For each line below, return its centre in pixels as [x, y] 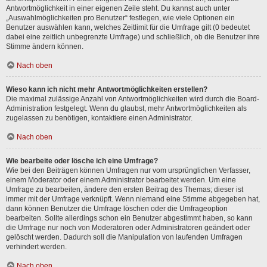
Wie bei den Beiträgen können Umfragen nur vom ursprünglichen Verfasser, [128, 170]
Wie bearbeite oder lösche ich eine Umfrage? [82, 161]
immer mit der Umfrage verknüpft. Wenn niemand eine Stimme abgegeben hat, [133, 199]
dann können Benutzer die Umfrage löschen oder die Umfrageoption [117, 209]
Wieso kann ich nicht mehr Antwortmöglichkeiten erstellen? [107, 89]
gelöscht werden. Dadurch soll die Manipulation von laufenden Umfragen [124, 237]
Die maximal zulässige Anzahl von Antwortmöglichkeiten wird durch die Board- [133, 99]
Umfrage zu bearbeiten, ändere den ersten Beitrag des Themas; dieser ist [125, 190]
